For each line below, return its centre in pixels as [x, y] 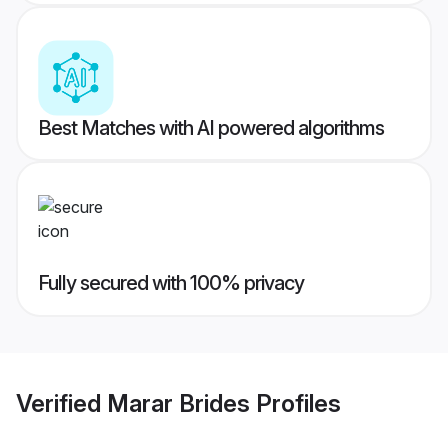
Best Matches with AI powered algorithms [211, 128]
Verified [61, 403]
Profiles [295, 403]
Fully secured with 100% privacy [171, 283]
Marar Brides [178, 403]
